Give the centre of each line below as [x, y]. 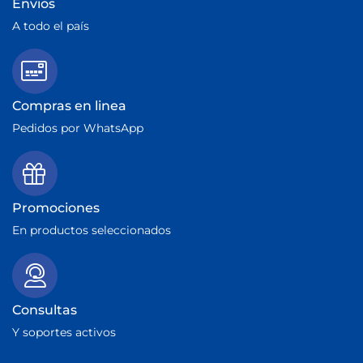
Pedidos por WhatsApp [78, 128]
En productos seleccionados [92, 231]
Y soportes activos [64, 333]
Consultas [45, 310]
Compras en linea [69, 106]
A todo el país [51, 26]
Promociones [56, 208]
